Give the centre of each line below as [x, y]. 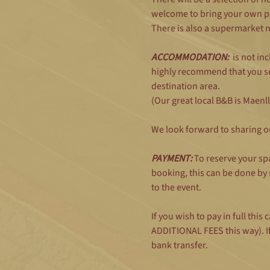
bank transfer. [179, 246]
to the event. [177, 188]
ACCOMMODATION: [190, 58]
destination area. [185, 86]
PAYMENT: [172, 159]
